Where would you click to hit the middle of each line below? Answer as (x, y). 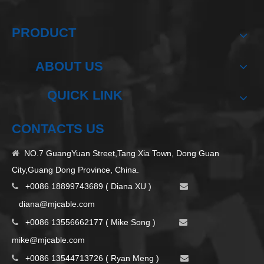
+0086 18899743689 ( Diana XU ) (99, 187)
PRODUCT (44, 33)
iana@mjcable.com (59, 204)
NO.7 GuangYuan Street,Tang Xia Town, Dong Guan (121, 154)
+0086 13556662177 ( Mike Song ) (99, 222)
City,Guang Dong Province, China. (75, 170)
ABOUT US (69, 67)
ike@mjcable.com (52, 240)
